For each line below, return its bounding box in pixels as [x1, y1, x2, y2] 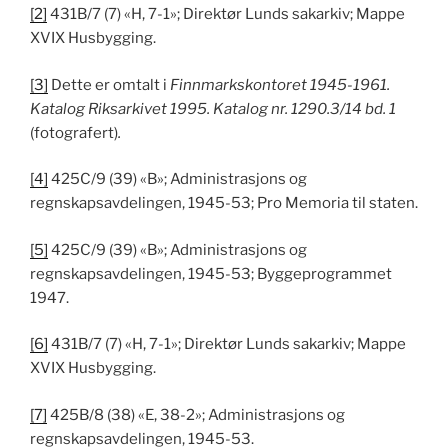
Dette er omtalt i [48, 75, 170, 94]
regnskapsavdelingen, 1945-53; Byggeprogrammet [30, 264, 392, 283]
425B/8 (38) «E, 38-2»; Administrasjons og [47, 405, 345, 424]
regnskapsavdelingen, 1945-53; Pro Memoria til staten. [30, 194, 418, 213]
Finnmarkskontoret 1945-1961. [170, 75, 390, 94]
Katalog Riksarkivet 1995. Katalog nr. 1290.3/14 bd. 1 [30, 99, 396, 118]
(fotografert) [30, 123, 118, 142]
